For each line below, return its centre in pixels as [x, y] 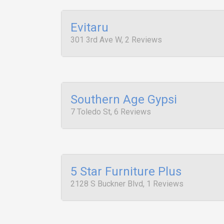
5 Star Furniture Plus [126, 171]
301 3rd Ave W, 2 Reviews [116, 40]
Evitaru [89, 27]
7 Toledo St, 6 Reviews [111, 112]
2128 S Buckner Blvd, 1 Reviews [127, 184]
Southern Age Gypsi [124, 99]
